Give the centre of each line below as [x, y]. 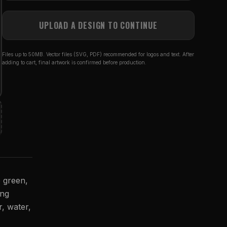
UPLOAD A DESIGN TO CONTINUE [98, 25]
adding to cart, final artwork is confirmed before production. [74, 62]
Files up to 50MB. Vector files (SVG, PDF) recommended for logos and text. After [98, 54]
